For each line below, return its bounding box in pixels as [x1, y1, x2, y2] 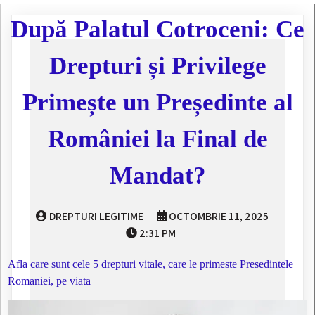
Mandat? [109, 161, 206, 189]
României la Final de [47, 124, 268, 153]
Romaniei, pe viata [8, 274, 91, 287]
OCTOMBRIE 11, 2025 [169, 208, 269, 224]
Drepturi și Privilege [49, 51, 266, 79]
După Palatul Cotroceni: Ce [11, 15, 304, 43]
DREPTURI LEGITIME [49, 208, 143, 224]
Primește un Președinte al [22, 88, 293, 116]
